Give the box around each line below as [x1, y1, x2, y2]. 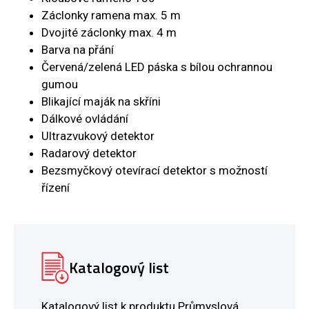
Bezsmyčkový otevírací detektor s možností [41, 163, 268, 178]
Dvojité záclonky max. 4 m [41, 26, 177, 40]
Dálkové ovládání [41, 112, 128, 126]
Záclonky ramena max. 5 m [41, 8, 181, 23]
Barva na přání [41, 43, 114, 57]
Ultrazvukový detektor [41, 129, 154, 143]
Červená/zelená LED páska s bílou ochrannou [41, 60, 272, 74]
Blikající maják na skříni [41, 94, 161, 109]
